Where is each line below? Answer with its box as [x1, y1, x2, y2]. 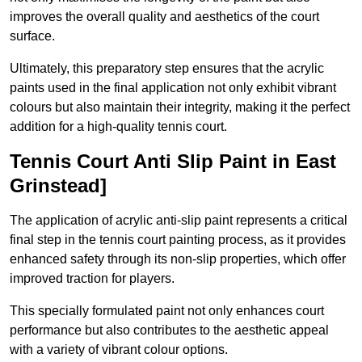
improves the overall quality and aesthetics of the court [10, 10, 319, 24]
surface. [10, 29, 55, 44]
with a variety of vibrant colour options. [10, 343, 228, 357]
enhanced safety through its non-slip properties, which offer [10, 252, 346, 267]
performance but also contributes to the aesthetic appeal [10, 323, 329, 338]
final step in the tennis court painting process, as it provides [10, 233, 346, 247]
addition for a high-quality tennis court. [10, 120, 227, 134]
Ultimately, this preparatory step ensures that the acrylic [10, 61, 324, 76]
